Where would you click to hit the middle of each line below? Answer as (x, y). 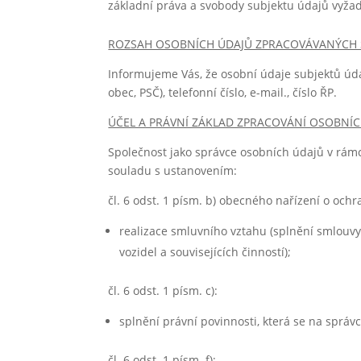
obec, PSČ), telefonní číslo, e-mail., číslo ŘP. (223, 92)
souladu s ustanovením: (173, 170)
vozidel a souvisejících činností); (205, 252)
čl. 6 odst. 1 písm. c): (163, 290)
